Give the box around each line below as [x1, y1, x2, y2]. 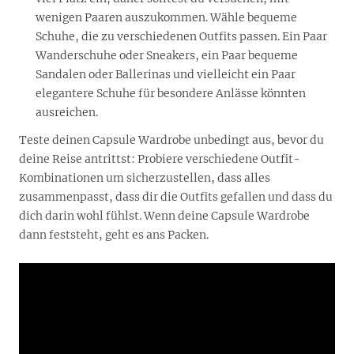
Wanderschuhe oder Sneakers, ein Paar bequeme [36, 48, 298, 63]
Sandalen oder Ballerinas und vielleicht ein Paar [36, 67, 296, 82]
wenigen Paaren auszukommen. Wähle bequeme [36, 10, 297, 25]
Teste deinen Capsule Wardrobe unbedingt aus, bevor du [19, 132, 324, 147]
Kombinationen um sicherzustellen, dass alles [19, 170, 270, 185]
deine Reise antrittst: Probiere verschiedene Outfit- [19, 151, 300, 166]
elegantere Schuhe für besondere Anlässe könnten [36, 86, 306, 101]
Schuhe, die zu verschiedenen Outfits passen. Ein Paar [36, 29, 327, 44]
